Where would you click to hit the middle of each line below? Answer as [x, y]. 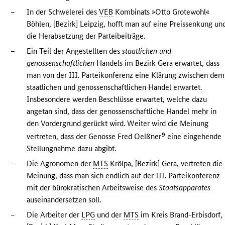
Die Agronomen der [60, 164]
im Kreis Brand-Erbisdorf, [181, 215]
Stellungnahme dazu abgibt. [72, 149]
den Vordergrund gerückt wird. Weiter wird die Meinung [118, 124]
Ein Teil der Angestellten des [75, 51]
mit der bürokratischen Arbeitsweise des [93, 188]
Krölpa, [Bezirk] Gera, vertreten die [165, 164]
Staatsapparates [185, 188]
